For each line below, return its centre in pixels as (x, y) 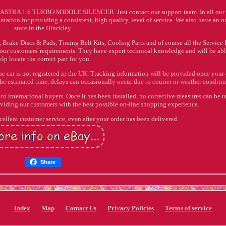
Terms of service (188, 208)
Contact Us (81, 208)
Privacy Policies (130, 208)
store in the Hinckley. (43, 28)
